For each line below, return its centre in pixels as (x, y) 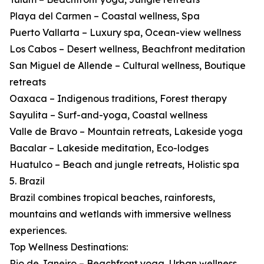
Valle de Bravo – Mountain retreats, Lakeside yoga (126, 132)
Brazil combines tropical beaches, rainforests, (112, 198)
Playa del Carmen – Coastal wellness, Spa (105, 16)
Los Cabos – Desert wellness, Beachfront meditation (127, 49)
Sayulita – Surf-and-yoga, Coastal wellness (108, 115)
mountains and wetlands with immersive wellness (120, 214)
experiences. (38, 231)
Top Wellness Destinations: (69, 247)
